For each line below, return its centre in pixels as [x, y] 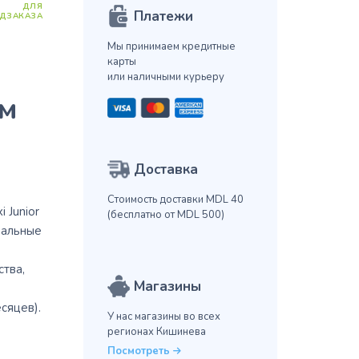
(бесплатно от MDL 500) [165, 215]
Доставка [165, 170]
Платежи [163, 17]
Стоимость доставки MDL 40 [175, 200]
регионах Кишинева [156, 332]
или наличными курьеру [165, 77]
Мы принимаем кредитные [171, 47]
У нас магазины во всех [163, 317]
